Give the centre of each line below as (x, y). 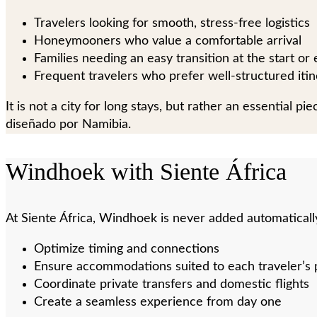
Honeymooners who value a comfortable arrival (168, 41)
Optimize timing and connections (127, 249)
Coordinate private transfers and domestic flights (172, 284)
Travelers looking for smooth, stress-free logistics (172, 23)
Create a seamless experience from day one (158, 302)
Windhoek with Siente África (146, 171)
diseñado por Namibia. (68, 124)
